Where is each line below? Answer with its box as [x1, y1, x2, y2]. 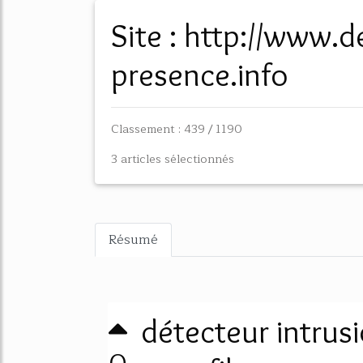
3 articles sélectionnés [111, 149, 234, 169]
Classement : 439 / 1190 [111, 119, 242, 139]
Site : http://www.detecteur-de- [111, 15, 128, 55]
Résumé [109, 229, 158, 250]
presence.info [111, 54, 288, 94]
